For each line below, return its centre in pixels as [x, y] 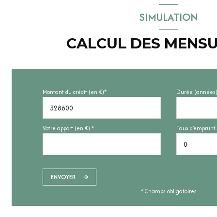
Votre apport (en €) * [68, 128]
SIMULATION [169, 17]
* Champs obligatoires [169, 191]
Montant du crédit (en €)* [75, 92]
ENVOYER [63, 177]
